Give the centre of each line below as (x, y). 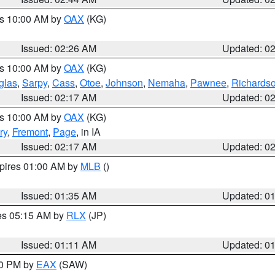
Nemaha (167, 83)
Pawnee (208, 83)
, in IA (88, 132)
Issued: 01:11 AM (59, 245)
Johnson (124, 83)
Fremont (30, 132)
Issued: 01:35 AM (59, 196)
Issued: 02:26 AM (59, 48)
